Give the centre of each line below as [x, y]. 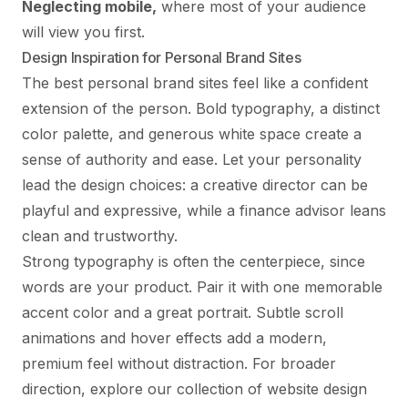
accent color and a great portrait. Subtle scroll [183, 312]
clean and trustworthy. [100, 235]
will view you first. [83, 31]
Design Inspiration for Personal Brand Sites [162, 57]
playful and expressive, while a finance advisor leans [204, 210]
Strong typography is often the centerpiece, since [194, 261]
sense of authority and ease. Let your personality [192, 159]
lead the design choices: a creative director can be [195, 184]
